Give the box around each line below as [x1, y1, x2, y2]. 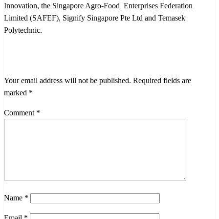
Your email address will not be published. [4, 76, 131, 85]
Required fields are [133, 76, 191, 85]
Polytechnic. [4, 25, 46, 34]
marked [4, 88, 29, 97]
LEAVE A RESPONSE [4, 48, 117, 62]
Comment [4, 108, 36, 117]
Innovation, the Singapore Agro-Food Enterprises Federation [4, 1, 193, 10]
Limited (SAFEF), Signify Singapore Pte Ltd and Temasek [4, 13, 187, 22]
